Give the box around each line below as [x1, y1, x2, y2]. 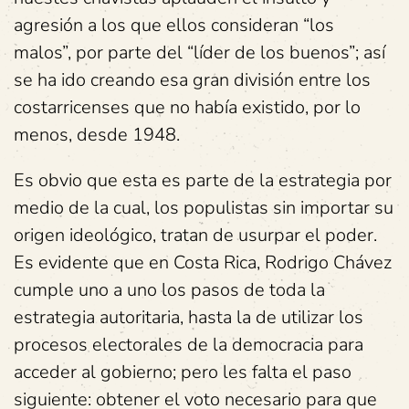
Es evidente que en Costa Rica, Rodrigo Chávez [14, 250, 392, 275]
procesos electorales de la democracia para [14, 332, 363, 357]
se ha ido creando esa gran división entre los [14, 68, 371, 92]
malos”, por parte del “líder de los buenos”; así [14, 40, 385, 65]
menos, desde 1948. [14, 122, 180, 147]
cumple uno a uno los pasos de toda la [14, 278, 325, 302]
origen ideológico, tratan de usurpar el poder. [14, 223, 377, 247]
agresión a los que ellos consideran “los [14, 13, 334, 37]
